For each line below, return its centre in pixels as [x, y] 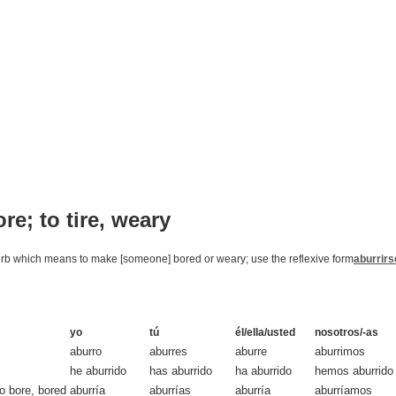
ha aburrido [263, 370]
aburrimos [340, 351]
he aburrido [98, 370]
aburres [168, 351]
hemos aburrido [354, 370]
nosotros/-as [346, 332]
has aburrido [181, 370]
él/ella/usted [265, 332]
